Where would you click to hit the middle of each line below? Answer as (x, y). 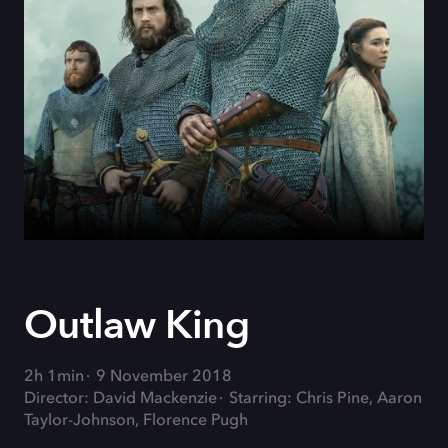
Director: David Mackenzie (120, 399)
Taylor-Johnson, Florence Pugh (136, 421)
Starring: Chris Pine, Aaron (325, 399)
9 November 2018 (164, 377)
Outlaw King (136, 325)
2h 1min (54, 377)
